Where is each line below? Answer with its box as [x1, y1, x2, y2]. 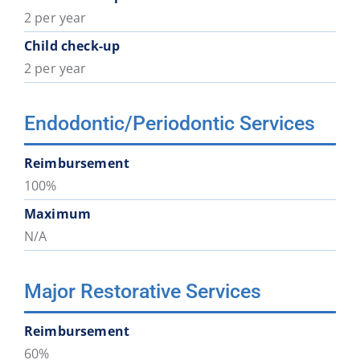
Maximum [23, 204, 92, 223]
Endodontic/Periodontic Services [23, 111, 315, 135]
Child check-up [23, 36, 121, 55]
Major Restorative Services [23, 279, 261, 303]
